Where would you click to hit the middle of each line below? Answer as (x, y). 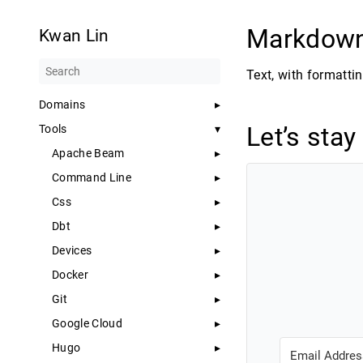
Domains (62, 105)
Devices (72, 250)
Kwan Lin (74, 36)
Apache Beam (88, 153)
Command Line (92, 177)
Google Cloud (87, 323)
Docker (70, 275)
